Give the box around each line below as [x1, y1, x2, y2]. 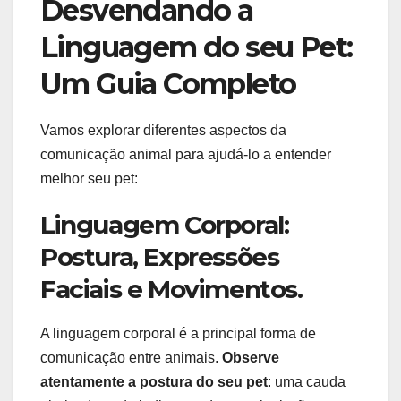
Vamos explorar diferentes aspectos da [40, 123, 286, 139]
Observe [222, 350, 279, 366]
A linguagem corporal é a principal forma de [40, 326, 316, 342]
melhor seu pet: [40, 171, 138, 187]
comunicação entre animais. [40, 350, 222, 366]
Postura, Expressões [40, 242, 279, 273]
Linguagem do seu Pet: [40, 30, 353, 65]
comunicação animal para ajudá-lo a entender [40, 147, 331, 163]
